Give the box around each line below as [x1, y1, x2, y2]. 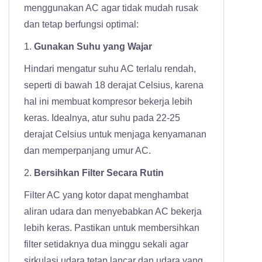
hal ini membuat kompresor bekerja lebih [24, 96, 192, 107]
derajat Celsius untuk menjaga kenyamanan [24, 129, 206, 140]
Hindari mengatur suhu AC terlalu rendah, [24, 64, 196, 74]
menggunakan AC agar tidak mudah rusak [24, 3, 198, 13]
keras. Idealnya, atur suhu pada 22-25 [24, 113, 180, 123]
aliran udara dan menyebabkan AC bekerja [24, 206, 202, 217]
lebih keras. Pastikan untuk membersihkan [24, 223, 199, 233]
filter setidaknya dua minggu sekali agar [24, 239, 188, 250]
